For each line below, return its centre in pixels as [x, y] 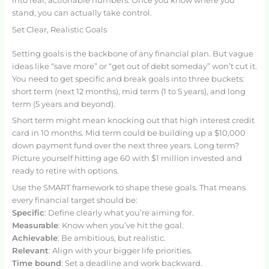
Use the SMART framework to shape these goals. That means [128, 187]
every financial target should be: [74, 200]
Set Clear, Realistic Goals [59, 29]
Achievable [35, 238]
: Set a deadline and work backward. [131, 263]
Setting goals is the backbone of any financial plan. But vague [132, 53]
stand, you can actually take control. [82, 13]
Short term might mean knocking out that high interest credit [133, 121]
